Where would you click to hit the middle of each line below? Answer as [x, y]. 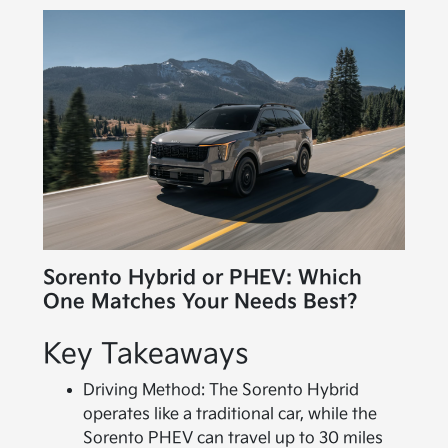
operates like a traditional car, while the [230, 415]
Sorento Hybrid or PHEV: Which [203, 278]
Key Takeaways [146, 355]
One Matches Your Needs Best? [201, 302]
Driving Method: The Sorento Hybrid [221, 391]
